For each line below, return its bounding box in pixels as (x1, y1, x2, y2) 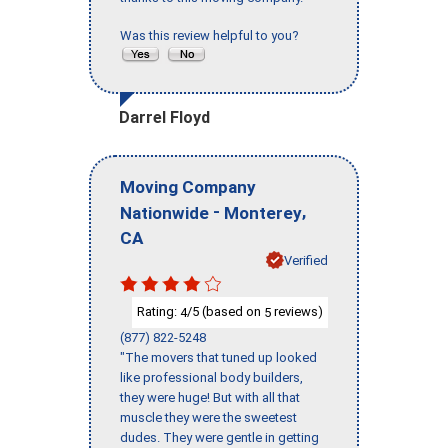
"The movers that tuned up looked (120, 349, 317, 365)
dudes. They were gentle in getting (120, 429, 319, 445)
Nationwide (120, 202, 209, 223)
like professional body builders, (120, 369, 303, 385)
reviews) (271, 304, 323, 320)
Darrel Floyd (119, 108, 210, 128)
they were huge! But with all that (120, 389, 300, 405)
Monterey (224, 202, 302, 223)
